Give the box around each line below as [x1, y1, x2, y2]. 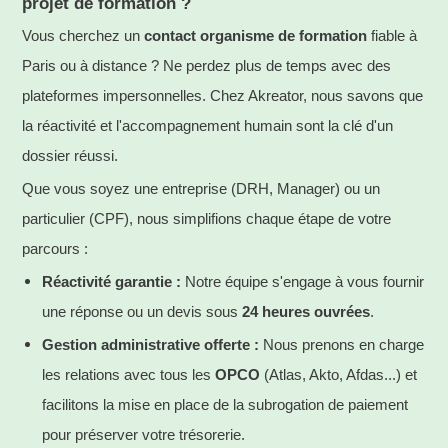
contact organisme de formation [144, 27, 367, 45]
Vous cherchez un [22, 27, 144, 45]
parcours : [22, 240, 88, 258]
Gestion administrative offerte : [42, 336, 259, 354]
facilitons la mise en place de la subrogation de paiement [42, 396, 408, 414]
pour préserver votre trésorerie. [42, 426, 245, 444]
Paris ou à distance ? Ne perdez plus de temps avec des [22, 57, 391, 75]
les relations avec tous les [42, 366, 215, 384]
